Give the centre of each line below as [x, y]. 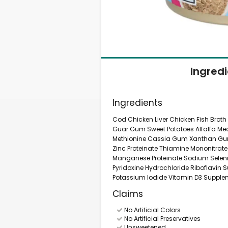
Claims [128, 194]
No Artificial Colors [151, 210]
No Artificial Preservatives [161, 219]
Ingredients [138, 103]
